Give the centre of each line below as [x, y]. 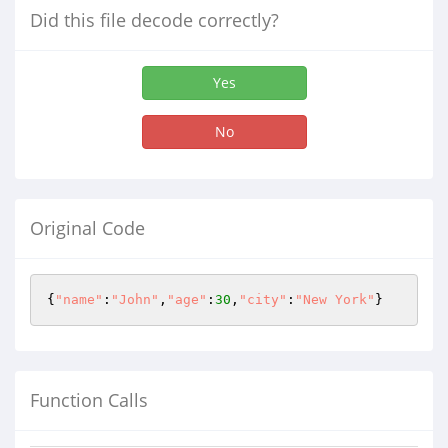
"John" [135, 299]
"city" [263, 299]
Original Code [87, 228]
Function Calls [89, 400]
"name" [79, 299]
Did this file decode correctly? [154, 20]
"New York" [335, 299]
